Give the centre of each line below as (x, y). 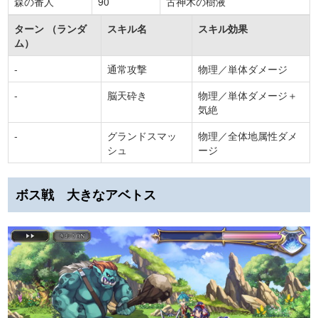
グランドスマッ (142, 135)
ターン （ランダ (50, 28)
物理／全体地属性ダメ (248, 135)
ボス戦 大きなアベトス (86, 194)
